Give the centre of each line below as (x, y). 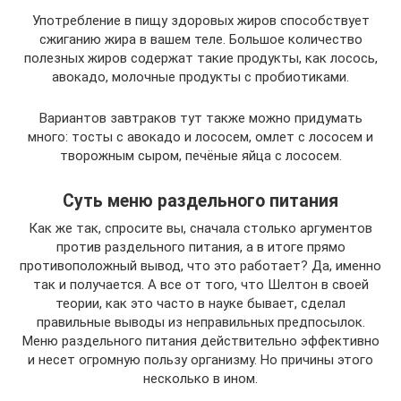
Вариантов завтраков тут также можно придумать (200, 118)
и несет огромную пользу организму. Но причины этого (200, 360)
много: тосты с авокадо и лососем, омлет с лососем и (200, 137)
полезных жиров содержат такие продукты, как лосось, (200, 58)
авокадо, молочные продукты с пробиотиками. (200, 77)
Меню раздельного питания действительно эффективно (200, 341)
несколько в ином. (200, 379)
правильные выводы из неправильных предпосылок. (200, 322)
